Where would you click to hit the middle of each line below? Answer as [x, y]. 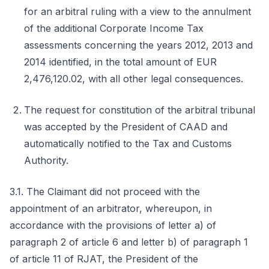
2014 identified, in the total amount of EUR [120, 62]
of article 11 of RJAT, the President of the [104, 259]
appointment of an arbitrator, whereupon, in [111, 208]
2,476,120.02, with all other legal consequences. [134, 79]
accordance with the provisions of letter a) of [113, 225]
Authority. [46, 160]
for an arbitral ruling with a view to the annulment [138, 11]
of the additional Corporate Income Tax [114, 28]
